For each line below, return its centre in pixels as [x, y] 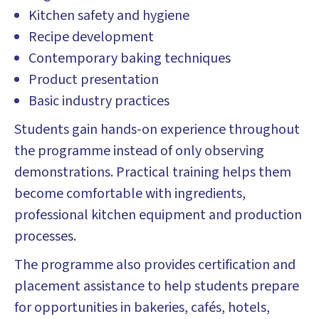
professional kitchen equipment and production [158, 215]
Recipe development [91, 37]
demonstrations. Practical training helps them [153, 172]
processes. [45, 236]
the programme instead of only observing [139, 151]
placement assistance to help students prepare [157, 286]
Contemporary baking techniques [130, 58]
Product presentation [94, 80]
